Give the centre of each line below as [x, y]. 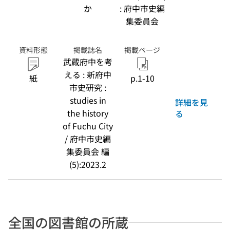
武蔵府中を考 [88, 62]
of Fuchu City [88, 126]
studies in [88, 100]
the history [88, 113]
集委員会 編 [88, 151]
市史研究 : [88, 87]
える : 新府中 [88, 74]
